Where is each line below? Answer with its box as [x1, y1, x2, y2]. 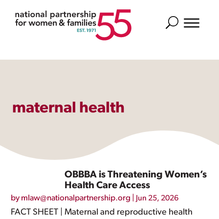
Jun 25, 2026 [136, 195, 179, 202]
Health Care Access [65, 181, 151, 191]
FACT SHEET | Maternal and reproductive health [11, 208, 193, 217]
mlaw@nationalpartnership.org [21, 194, 131, 202]
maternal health [12, 101, 125, 116]
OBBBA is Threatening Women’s [65, 170, 207, 180]
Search [165, 18, 188, 25]
